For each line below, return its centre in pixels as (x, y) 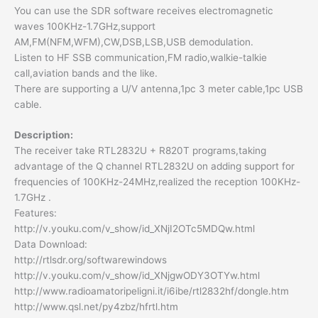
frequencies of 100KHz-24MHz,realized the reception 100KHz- (157, 182)
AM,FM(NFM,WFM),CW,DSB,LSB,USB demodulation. (134, 42)
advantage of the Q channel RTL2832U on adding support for (154, 166)
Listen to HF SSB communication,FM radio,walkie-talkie (141, 57)
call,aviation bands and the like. (86, 73)
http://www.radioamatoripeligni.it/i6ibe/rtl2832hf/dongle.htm (152, 291)
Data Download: (51, 245)
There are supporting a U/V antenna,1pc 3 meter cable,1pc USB (159, 88)
